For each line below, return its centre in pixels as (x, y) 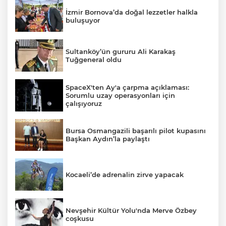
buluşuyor (83, 20)
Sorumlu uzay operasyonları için (120, 95)
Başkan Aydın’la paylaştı (108, 139)
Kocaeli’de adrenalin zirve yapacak (125, 174)
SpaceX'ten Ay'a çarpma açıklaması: (127, 87)
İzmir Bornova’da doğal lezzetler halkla (132, 12)
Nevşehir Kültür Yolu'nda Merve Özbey (131, 210)
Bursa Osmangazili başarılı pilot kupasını (136, 131)
